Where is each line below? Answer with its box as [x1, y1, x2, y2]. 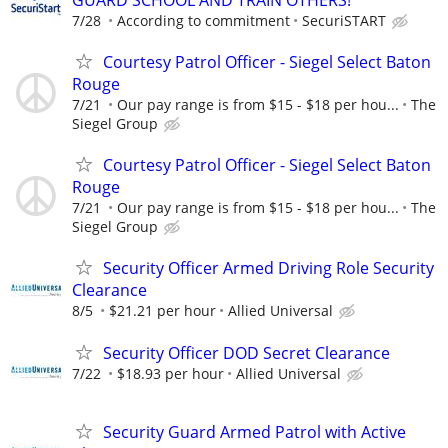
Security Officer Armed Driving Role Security [103, 257, 434, 280]
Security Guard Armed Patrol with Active [103, 420, 406, 443]
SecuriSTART [302, 10, 386, 30]
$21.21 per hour [109, 301, 216, 321]
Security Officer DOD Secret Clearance [103, 341, 390, 364]
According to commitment [117, 10, 290, 30]
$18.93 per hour [117, 363, 224, 383]
